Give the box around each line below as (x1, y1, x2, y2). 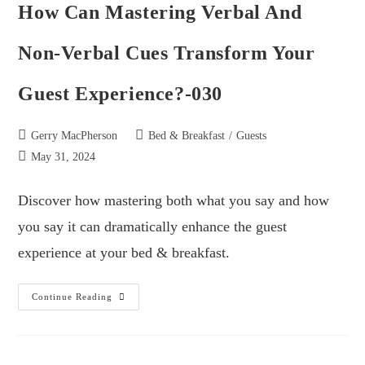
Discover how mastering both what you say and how (18, 191, 330, 209)
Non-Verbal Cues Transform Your (18, 42, 315, 64)
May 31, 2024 (31, 150, 96, 163)
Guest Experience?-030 (18, 82, 223, 104)
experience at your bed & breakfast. (18, 244, 231, 261)
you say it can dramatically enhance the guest (18, 218, 288, 235)
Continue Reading (32, 291, 113, 301)
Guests (236, 129, 267, 142)
